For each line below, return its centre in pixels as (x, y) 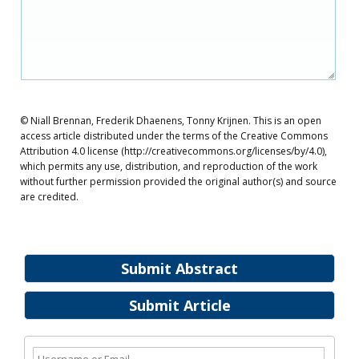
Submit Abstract (179, 268)
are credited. (49, 197)
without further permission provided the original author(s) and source (178, 182)
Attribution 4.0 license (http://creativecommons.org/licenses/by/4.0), (173, 151)
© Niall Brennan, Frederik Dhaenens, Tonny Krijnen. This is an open (171, 121)
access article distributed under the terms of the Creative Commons (174, 136)
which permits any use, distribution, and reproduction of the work (169, 166)
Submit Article (179, 305)
